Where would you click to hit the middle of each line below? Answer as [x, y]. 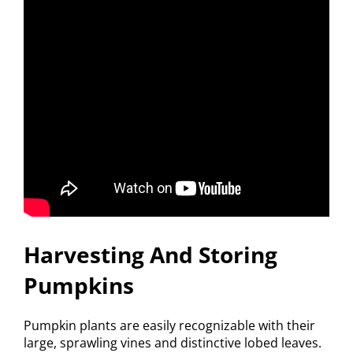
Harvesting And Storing [150, 254]
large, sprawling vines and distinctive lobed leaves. [173, 342]
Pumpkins [79, 285]
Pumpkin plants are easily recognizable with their [169, 325]
